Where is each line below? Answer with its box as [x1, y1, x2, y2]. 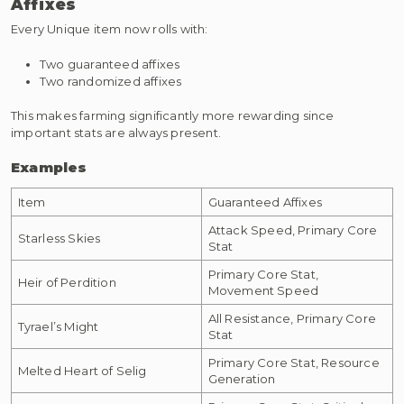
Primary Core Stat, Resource [207, 354, 380, 370]
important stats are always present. [11, 125, 221, 141]
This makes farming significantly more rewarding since [11, 108, 335, 124]
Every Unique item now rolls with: [11, 22, 208, 37]
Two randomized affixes [40, 73, 182, 88]
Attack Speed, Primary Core [207, 222, 378, 237]
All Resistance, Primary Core [207, 310, 377, 326]
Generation [207, 371, 276, 386]
